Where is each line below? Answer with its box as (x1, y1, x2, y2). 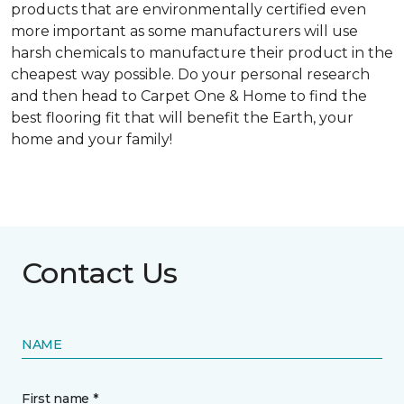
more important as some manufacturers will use (11, 23, 358, 40)
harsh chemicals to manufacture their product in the (11, 44, 393, 61)
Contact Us (22, 255, 178, 290)
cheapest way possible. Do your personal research (11, 66, 370, 83)
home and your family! (11, 131, 172, 148)
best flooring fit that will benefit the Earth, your (11, 109, 353, 126)
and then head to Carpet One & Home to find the (11, 87, 367, 105)
